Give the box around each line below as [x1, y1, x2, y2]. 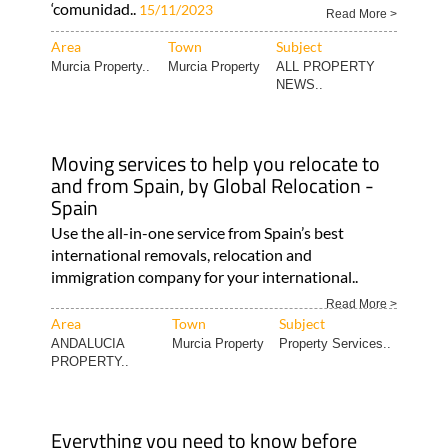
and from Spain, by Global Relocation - [50, 169, 374, 201]
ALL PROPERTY [275, 58, 375, 74]
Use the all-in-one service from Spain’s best [50, 222, 344, 242]
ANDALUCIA [50, 335, 124, 351]
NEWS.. [275, 76, 323, 92]
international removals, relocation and [50, 244, 312, 264]
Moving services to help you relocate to [50, 147, 380, 179]
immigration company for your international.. [50, 266, 358, 286]
